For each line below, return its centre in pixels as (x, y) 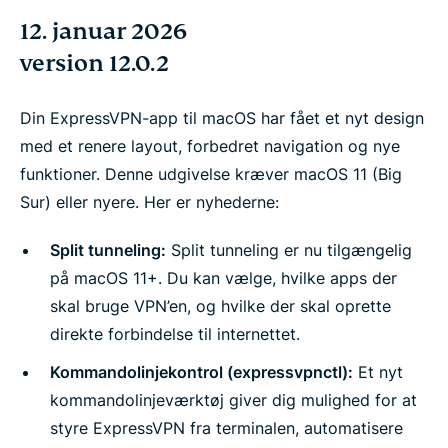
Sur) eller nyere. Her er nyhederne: (149, 202)
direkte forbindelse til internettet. (175, 334)
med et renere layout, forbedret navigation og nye (210, 146)
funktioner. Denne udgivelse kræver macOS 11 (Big (211, 174)
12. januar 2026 (103, 31)
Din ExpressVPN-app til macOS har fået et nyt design (222, 118)
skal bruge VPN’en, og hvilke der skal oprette (220, 306)
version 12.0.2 (94, 63)
